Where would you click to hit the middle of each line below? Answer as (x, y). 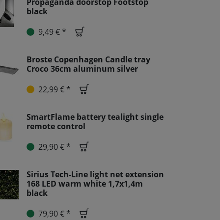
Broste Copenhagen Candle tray (88, 59)
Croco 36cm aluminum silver (82, 69)
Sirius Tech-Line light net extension (95, 174)
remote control (56, 126)
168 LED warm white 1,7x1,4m (85, 184)
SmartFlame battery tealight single (95, 117)
